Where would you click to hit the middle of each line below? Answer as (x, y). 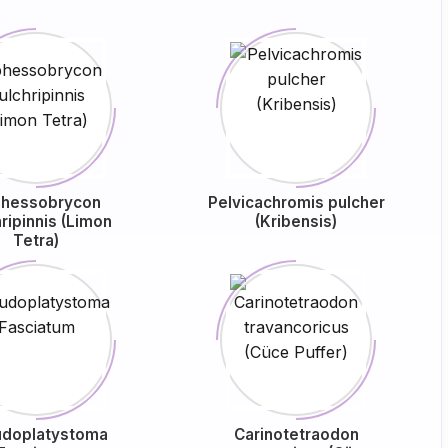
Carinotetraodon (296, 434)
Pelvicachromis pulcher (296, 202)
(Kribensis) (296, 221)
